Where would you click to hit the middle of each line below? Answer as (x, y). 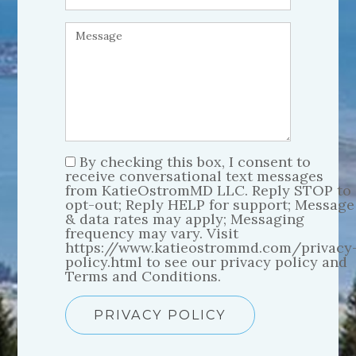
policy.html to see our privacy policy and (207, 262)
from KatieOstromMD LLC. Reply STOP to (209, 191)
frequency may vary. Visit (152, 234)
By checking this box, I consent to (195, 162)
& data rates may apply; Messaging (185, 219)
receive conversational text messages (195, 176)
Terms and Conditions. (143, 277)
